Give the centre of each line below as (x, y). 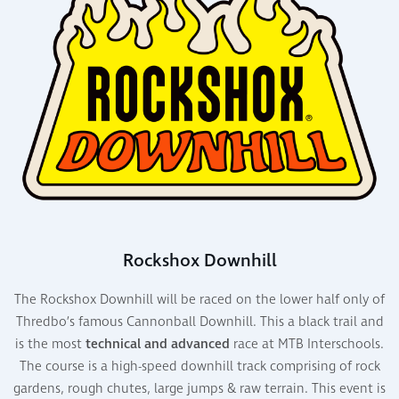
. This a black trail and (318, 322)
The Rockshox (57, 299)
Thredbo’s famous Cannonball (107, 322)
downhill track (223, 366)
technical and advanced (158, 344)
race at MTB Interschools (305, 344)
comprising (302, 366)
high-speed (144, 366)
